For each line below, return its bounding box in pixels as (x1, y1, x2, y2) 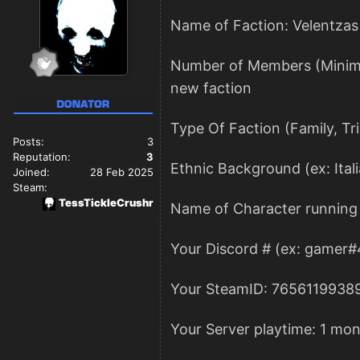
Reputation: (13, 150, 71, 164)
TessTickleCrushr (59, 196, 153, 210)
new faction (170, 80, 256, 97)
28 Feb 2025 (90, 166, 153, 179)
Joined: (13, 166, 50, 179)
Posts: (13, 135, 44, 149)
